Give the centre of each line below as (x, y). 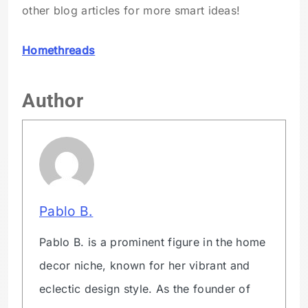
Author (53, 100)
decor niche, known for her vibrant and (145, 265)
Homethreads (59, 51)
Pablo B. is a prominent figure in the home (153, 242)
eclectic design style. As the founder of (145, 288)
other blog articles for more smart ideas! (131, 11)
